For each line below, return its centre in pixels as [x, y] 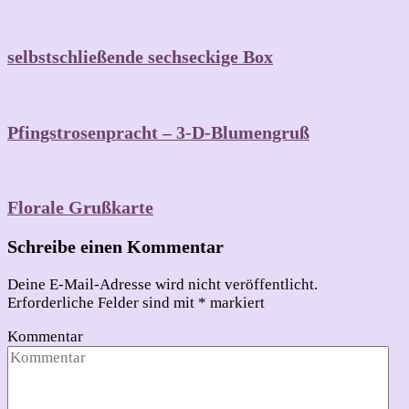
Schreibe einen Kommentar [115, 247]
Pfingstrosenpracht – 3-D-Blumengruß [158, 132]
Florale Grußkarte [80, 208]
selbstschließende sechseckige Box [140, 56]
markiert [236, 303]
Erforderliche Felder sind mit [103, 303]
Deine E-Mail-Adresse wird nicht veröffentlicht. [163, 285]
